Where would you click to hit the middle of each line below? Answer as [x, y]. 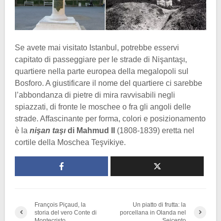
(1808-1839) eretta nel [155, 130]
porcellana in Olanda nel [153, 212]
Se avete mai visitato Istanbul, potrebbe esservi [97, 47]
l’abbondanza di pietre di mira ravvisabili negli [95, 95]
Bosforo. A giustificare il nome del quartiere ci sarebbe [109, 83]
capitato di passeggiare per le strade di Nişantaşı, [101, 59]
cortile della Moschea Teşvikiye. [70, 142]
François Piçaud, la [60, 204]
